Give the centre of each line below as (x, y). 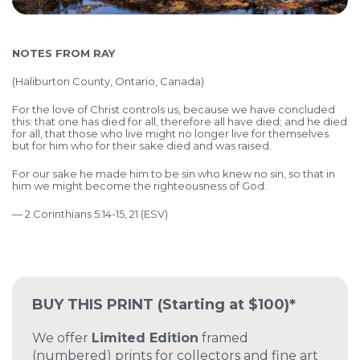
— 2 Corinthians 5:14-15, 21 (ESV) (90, 214)
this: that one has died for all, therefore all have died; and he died (180, 122)
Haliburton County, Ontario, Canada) (110, 82)
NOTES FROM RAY (63, 53)
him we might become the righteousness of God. (139, 186)
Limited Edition (145, 338)
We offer (62, 338)
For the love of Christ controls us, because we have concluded (174, 110)
